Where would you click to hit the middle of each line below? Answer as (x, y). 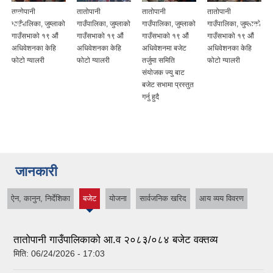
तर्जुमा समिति (158, 61)
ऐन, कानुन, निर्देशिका (41, 199)
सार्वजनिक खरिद (163, 199)
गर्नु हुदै (151, 97)
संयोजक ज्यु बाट (163, 73)
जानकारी (36, 172)
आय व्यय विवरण (222, 199)
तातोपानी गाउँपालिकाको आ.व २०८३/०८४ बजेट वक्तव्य (115, 239)
